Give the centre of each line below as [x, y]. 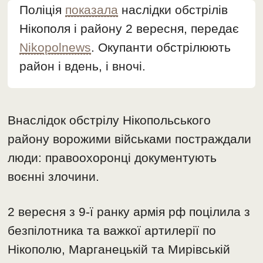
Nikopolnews [55, 48]
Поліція [43, 10]
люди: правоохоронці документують [112, 158]
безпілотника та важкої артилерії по [112, 231]
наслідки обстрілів [173, 10]
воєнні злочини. [54, 177]
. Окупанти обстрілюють [161, 48]
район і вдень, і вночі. [83, 66]
